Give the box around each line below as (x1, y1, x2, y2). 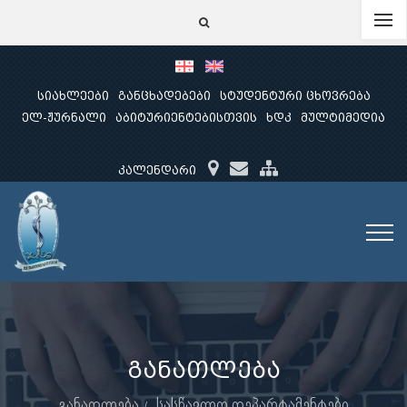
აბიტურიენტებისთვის (115, 111, 257, 124)
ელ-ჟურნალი (22, 111, 106, 124)
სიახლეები (36, 89, 109, 103)
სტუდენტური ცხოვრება (219, 89, 371, 103)
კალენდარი (117, 164, 196, 177)
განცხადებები (117, 89, 211, 103)
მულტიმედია (301, 111, 385, 124)
